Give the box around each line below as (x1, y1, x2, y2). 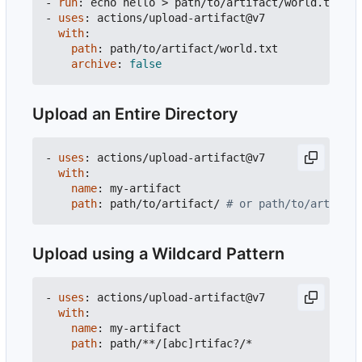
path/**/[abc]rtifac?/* (110, 337, 252, 351)
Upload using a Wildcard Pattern (32, 244, 284, 264)
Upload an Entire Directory (32, 104, 238, 124)
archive (71, 57, 116, 71)
